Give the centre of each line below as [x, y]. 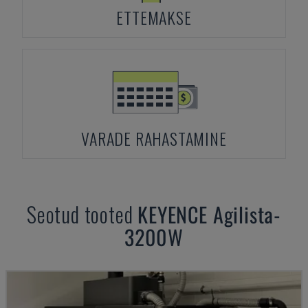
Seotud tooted [82, 214]
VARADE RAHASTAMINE [154, 138]
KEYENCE [173, 214]
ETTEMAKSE [154, 17]
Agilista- [247, 214]
